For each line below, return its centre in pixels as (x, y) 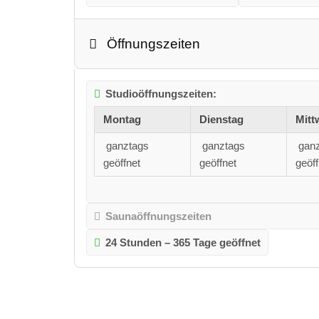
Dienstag (221, 120)
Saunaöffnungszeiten (159, 216)
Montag (122, 120)
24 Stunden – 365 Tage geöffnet (183, 242)
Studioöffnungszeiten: (161, 94)
